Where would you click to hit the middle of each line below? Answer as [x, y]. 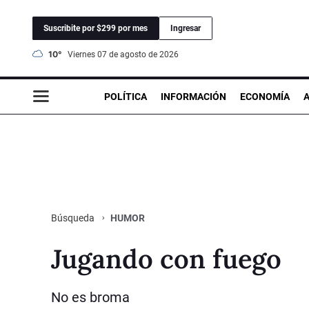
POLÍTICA [126, 96]
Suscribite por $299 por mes [96, 28]
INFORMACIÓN [193, 96]
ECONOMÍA [265, 96]
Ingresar [186, 28]
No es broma [90, 297]
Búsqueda [74, 218]
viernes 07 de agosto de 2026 [126, 54]
